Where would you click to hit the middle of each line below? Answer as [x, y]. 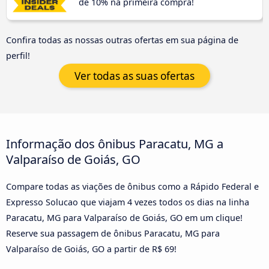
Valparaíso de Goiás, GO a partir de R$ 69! [91, 249]
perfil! [18, 56]
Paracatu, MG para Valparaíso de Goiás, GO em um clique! [124, 217]
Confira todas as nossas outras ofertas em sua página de [122, 40]
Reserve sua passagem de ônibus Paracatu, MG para [113, 233]
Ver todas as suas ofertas [134, 76]
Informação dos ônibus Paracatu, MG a [115, 143]
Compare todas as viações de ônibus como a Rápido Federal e [132, 186]
